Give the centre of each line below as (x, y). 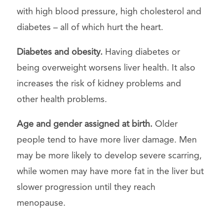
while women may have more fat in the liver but (110, 171)
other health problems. (62, 99)
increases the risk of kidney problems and (99, 84)
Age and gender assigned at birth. (84, 124)
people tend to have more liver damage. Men (107, 140)
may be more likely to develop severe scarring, (109, 156)
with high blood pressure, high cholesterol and (109, 12)
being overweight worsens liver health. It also (106, 68)
